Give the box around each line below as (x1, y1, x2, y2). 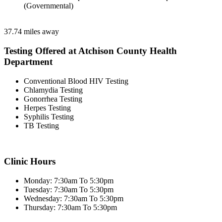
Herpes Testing (24, 103, 71, 112)
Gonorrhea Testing (24, 94, 82, 103)
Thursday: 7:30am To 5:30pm (24, 203, 117, 212)
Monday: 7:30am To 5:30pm (24, 176, 113, 185)
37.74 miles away (4, 27, 59, 36)
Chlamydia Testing (24, 85, 83, 94)
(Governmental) (24, 1, 73, 10)
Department (4, 56, 53, 67)
